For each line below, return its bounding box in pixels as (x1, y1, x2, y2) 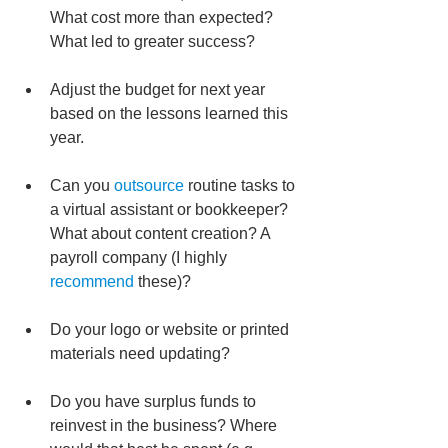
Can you (50, 177, 114, 195)
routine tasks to (184, 177, 299, 195)
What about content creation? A (50, 225, 274, 243)
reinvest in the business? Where (50, 417, 281, 435)
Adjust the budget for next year (50, 81, 269, 99)
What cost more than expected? (50, 9, 277, 27)
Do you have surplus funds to (50, 393, 260, 411)
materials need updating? (50, 345, 230, 363)
